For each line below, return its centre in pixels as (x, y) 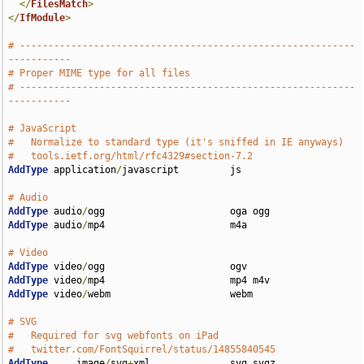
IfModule (43, 18)
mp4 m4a (168, 225)
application (82, 170)
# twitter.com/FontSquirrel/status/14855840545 (142, 349)
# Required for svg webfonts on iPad (114, 336)
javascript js (182, 170)
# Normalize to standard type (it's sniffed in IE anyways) (176, 142)
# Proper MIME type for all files (100, 73)
